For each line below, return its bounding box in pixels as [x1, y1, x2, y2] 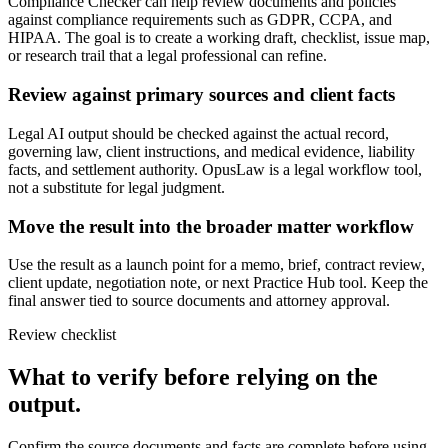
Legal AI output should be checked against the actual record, [8, 124, 389, 142]
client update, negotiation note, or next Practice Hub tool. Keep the [8, 274, 428, 292]
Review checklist [8, 326, 116, 344]
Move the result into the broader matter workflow [8, 215, 414, 237]
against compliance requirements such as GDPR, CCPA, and [8, 11, 392, 29]
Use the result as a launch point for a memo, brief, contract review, [8, 256, 425, 274]
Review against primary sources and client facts [8, 84, 395, 106]
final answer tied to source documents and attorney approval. [8, 292, 390, 310]
